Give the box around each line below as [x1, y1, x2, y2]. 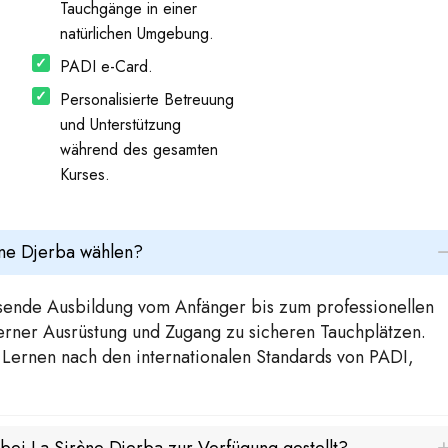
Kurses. [59, 163, 110, 187]
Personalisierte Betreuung [59, 88, 234, 112]
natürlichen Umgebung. [59, 22, 214, 46]
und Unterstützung [59, 113, 181, 137]
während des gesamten [59, 138, 218, 162]
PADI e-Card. [59, 55, 153, 79]
